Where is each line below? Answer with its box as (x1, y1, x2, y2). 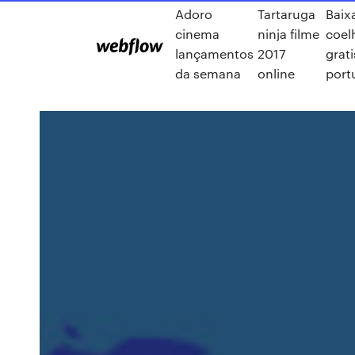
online (258, 65, 296, 82)
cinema (175, 25, 219, 42)
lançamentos (175, 45, 254, 62)
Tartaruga (258, 6, 316, 22)
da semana (175, 65, 241, 82)
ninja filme (258, 25, 320, 42)
